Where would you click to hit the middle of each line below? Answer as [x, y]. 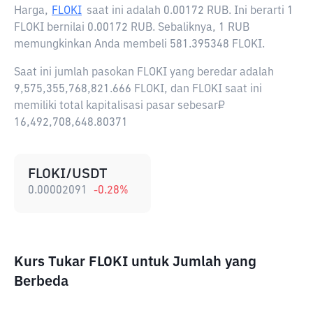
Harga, [31, 11]
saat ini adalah [125, 11]
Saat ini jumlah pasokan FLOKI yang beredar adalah [144, 73]
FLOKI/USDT [68, 174]
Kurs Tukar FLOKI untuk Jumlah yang [135, 262]
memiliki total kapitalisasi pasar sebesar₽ [119, 106]
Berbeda [41, 282]
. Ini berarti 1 [261, 11]
